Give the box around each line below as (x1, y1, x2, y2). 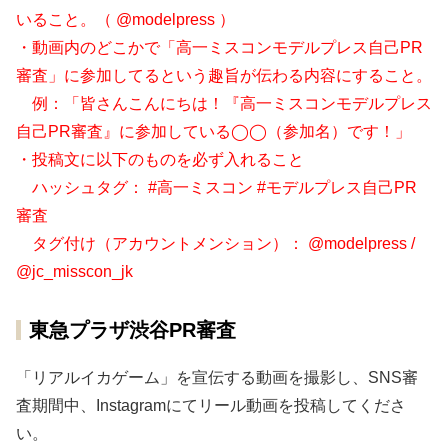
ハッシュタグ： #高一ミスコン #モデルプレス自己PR (16, 179, 417, 197)
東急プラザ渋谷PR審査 (29, 319, 236, 342)
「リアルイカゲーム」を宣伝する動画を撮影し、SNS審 (16, 369, 418, 387)
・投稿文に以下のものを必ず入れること (16, 151, 304, 169)
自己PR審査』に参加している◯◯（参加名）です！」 (16, 123, 411, 141)
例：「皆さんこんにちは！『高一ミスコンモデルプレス (16, 95, 432, 113)
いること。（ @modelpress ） (16, 11, 235, 29)
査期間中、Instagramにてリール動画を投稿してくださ (16, 397, 406, 415)
